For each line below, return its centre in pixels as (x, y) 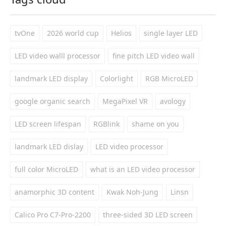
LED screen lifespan (48, 124)
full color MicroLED (46, 169)
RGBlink (106, 124)
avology (173, 101)
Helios (121, 33)
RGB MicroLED (169, 78)
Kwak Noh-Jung (132, 192)
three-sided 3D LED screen (148, 215)
